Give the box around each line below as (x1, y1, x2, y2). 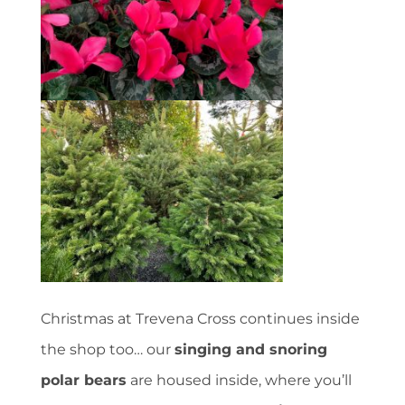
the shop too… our (41, 341, 174, 359)
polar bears (41, 372, 127, 390)
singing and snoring (174, 341, 327, 359)
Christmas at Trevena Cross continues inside (41, 310, 360, 328)
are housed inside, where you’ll (127, 372, 352, 390)
